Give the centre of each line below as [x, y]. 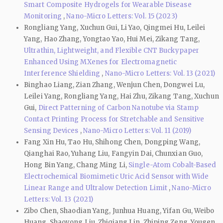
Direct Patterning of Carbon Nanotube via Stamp [118, 108]
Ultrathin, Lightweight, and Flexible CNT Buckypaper [112, 50]
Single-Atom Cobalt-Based [172, 165]
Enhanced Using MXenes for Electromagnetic [101, 62]
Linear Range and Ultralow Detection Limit [97, 188]
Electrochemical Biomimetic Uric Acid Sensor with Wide [116, 176]
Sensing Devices [52, 130]
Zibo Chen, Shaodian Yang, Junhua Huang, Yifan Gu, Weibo [119, 211]
